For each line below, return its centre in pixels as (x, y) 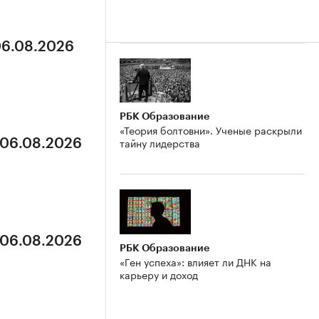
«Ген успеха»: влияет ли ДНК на (195, 262)
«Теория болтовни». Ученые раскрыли (211, 130)
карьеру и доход (159, 274)
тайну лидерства (160, 143)
